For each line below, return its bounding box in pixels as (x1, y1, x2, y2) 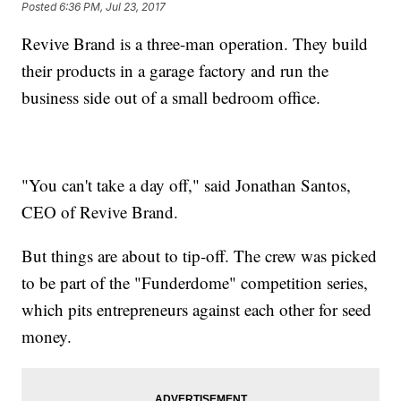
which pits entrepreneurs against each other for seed (21, 298, 372, 321)
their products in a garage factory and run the (21, 59, 329, 82)
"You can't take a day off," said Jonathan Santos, (21, 174, 352, 197)
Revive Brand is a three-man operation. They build (21, 32, 369, 55)
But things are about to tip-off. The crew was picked (21, 244, 378, 268)
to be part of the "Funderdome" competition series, (21, 271, 369, 294)
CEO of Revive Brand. (21, 200, 179, 224)
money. (21, 325, 73, 348)
